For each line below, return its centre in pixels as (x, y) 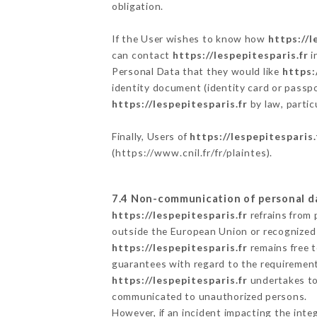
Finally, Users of (151, 136)
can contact (142, 54)
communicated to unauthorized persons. (209, 296)
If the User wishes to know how (190, 38)
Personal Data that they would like (197, 71)
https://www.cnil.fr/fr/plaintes (191, 152)
